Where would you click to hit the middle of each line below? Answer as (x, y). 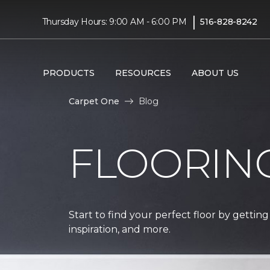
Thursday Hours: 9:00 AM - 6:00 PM (114, 21)
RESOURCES (143, 73)
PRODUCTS (68, 73)
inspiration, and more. (120, 229)
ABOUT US (215, 73)
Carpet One (94, 101)
